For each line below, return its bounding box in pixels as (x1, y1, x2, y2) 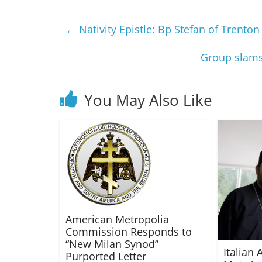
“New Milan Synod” (65, 237, 158, 251)
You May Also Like (84, 89, 212, 111)
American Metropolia (65, 212, 169, 227)
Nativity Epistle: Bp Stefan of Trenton (76, 22, 260, 37)
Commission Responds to (65, 225, 192, 239)
